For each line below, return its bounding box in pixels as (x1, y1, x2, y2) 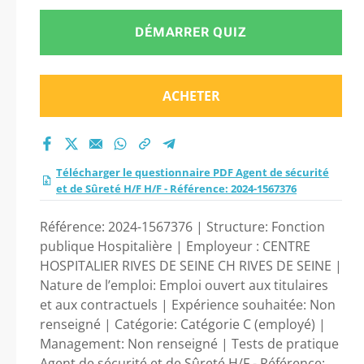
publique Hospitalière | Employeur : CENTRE (40, 237, 310, 255)
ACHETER (162, 87, 220, 105)
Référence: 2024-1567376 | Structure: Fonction (40, 218, 325, 236)
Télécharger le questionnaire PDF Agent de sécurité (56, 165, 329, 180)
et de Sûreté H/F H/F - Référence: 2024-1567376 (56, 181, 297, 196)
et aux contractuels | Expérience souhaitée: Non (40, 296, 336, 314)
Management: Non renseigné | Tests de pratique (40, 335, 339, 353)
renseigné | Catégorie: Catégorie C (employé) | (40, 315, 326, 333)
